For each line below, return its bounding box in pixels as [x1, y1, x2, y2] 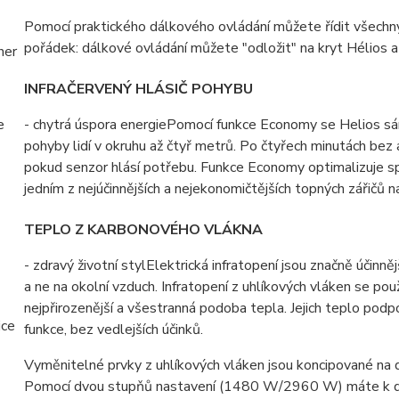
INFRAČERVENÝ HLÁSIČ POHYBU [23, 79, 253, 100]
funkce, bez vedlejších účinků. [23, 320, 203, 340]
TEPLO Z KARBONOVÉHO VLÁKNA [23, 220, 263, 240]
